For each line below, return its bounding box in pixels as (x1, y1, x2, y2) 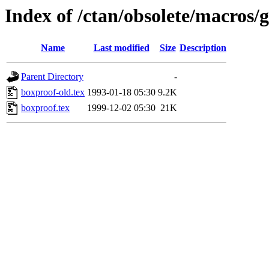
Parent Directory (21, 71, 83, 82)
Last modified (93, 43, 150, 53)
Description (180, 43, 226, 53)
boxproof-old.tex (21, 87, 85, 98)
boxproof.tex (21, 103, 70, 113)
